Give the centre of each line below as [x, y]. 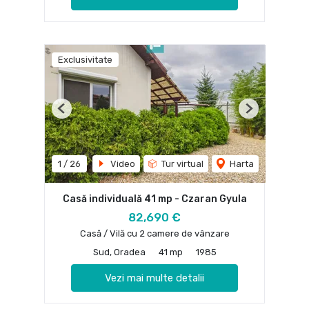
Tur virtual [181, 163]
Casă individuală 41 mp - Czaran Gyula [154, 199]
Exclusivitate [85, 59]
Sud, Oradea [119, 252]
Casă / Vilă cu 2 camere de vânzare [154, 234]
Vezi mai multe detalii [154, 278]
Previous [80, 114]
